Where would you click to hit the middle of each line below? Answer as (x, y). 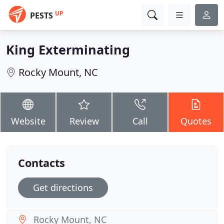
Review (84, 121)
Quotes (196, 121)
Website (28, 121)
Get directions (63, 187)
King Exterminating (68, 49)
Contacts (41, 163)
